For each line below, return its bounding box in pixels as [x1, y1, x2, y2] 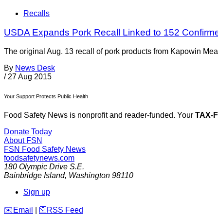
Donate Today [4, 127, 52, 136]
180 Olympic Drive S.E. [4, 163, 84, 171]
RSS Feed [47, 206, 83, 215]
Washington [69, 171, 110, 180]
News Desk [15, 63, 55, 72]
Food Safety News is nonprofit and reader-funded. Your [4, 111, 195, 120]
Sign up [23, 188, 50, 197]
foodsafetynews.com [4, 154, 74, 163]
